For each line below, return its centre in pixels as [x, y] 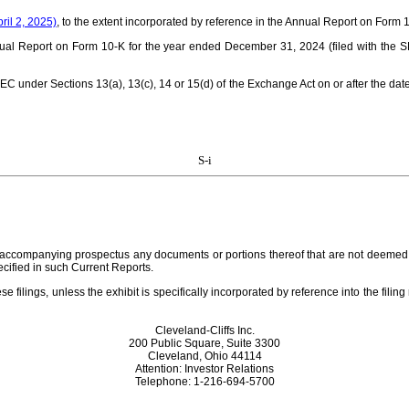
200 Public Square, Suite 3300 [204, 343]
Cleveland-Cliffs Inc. [204, 330]
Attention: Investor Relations [204, 368]
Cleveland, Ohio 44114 [204, 356]
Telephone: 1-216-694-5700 [204, 381]
